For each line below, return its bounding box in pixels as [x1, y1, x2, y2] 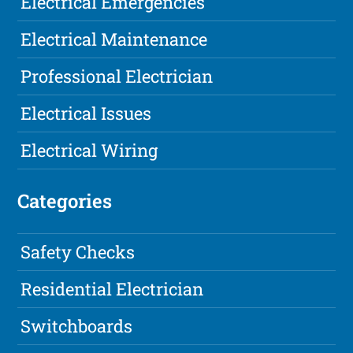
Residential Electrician [20, 277, 204, 301]
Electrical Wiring [20, 139, 158, 162]
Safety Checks [20, 240, 136, 264]
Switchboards [20, 314, 133, 338]
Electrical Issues [20, 102, 152, 125]
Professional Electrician [20, 65, 214, 88]
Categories [17, 188, 113, 214]
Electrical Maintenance [20, 28, 208, 51]
